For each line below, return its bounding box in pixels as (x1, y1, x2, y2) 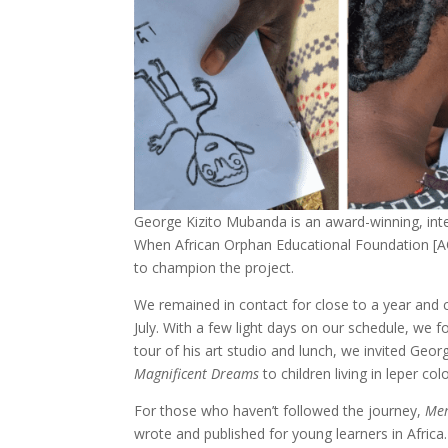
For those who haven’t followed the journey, (134, 400, 426, 420)
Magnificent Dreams (134, 363, 260, 383)
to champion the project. (134, 257, 295, 277)
